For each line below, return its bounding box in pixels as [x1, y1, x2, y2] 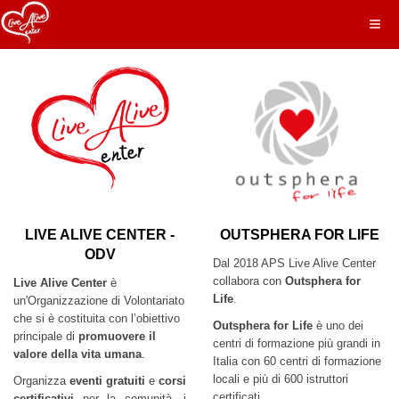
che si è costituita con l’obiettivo [13, 312, 180, 325]
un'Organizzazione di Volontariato [13, 294, 184, 307]
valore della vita [13, 347, 101, 361]
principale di [13, 330, 78, 343]
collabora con [213, 274, 285, 288]
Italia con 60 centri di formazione [213, 354, 381, 368]
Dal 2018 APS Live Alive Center [213, 256, 376, 270]
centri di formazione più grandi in [213, 337, 380, 350]
